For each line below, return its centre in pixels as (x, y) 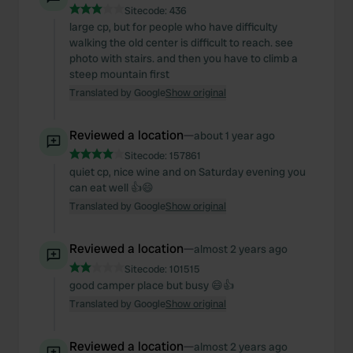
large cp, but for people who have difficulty (173, 27)
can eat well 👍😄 (111, 188)
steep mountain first (119, 74)
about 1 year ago (234, 136)
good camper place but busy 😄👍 (152, 285)
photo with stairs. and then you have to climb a (184, 58)
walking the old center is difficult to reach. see (181, 43)
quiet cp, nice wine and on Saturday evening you (188, 172)
